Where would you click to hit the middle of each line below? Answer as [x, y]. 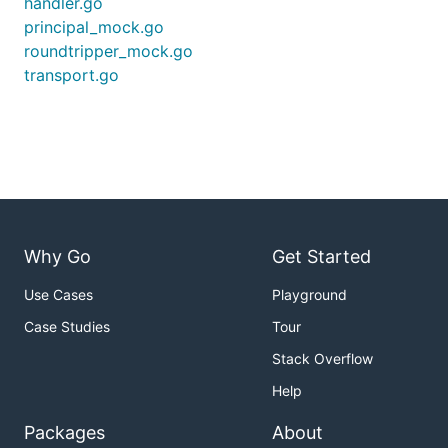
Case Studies [67, 327]
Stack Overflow [322, 359]
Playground [309, 295]
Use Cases [58, 295]
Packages [64, 433]
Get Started [321, 257]
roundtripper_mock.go [108, 51]
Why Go [57, 257]
